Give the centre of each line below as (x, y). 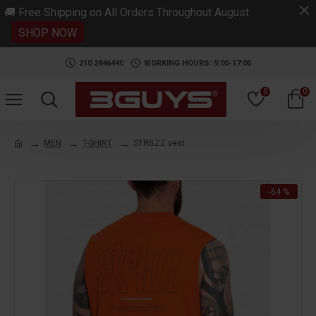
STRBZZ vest (159, 143)
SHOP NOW (48, 33)
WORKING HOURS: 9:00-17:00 (197, 63)
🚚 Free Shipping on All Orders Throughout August (127, 12)
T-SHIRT (97, 143)
